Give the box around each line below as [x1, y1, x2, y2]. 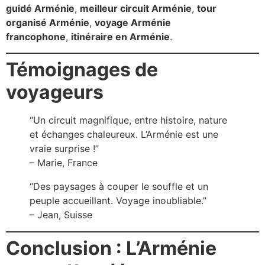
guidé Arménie [6, 2, 75, 15]
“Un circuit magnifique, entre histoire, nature [30, 114, 227, 126]
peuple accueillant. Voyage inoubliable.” [30, 194, 206, 206]
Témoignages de [6, 57, 158, 81]
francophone [6, 31, 66, 43]
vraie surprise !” [30, 142, 99, 154]
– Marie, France [30, 156, 98, 169]
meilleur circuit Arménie [80, 2, 192, 15]
